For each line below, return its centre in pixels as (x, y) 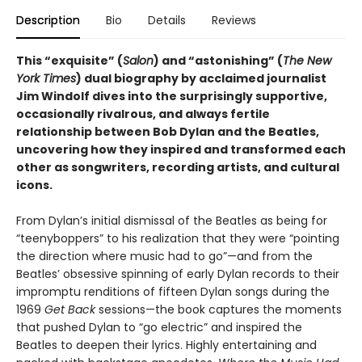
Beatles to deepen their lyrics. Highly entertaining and (166, 345)
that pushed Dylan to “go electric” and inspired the (159, 327)
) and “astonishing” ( (218, 61)
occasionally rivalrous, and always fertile (143, 114)
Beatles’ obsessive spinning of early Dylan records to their (178, 274)
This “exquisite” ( (69, 61)
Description (48, 20)
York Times (46, 78)
